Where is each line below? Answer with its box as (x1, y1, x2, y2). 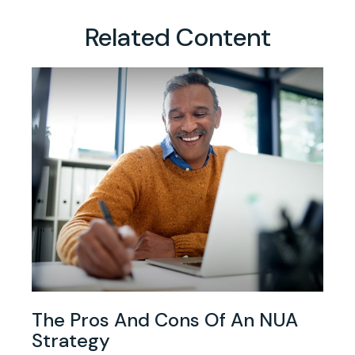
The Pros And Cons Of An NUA (32, 307, 298, 332)
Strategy (32, 327, 110, 353)
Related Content (84, 21, 271, 55)
